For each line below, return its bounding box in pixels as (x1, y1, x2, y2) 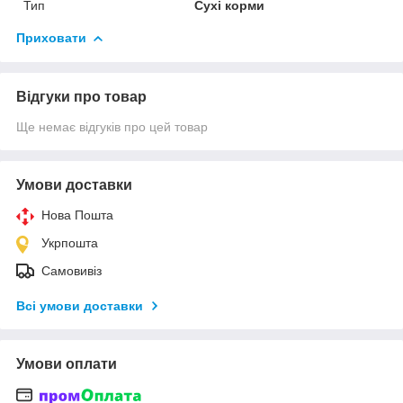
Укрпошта (41, 235, 98, 250)
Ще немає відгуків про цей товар (16, 119, 208, 134)
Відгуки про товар (16, 88, 147, 104)
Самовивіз (41, 263, 102, 278)
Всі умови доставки (16, 298, 143, 313)
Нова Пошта (41, 207, 113, 222)
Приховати (16, 30, 86, 45)
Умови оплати (16, 355, 117, 372)
